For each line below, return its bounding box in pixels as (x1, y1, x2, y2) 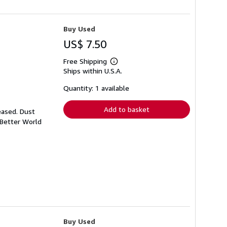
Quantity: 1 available (63, 84, 129, 93)
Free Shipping (63, 57, 107, 66)
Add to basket (104, 105, 149, 114)
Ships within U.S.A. (63, 66, 122, 75)
